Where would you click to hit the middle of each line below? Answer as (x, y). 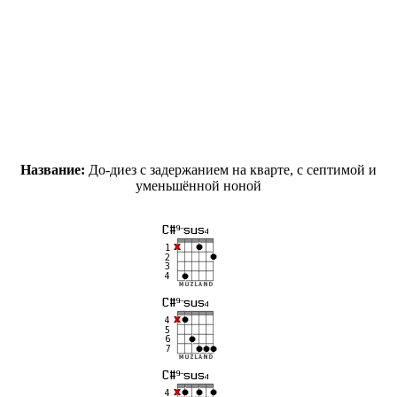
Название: (53, 169)
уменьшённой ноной (198, 185)
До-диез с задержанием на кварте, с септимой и (231, 169)
